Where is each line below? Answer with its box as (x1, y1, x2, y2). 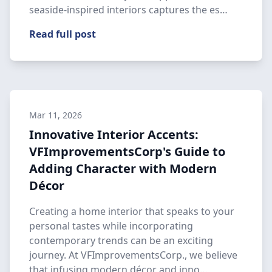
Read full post (29, 27, 96, 41)
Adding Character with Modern (29, 160, 217, 177)
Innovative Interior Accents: (29, 126, 199, 143)
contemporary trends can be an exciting (29, 234, 213, 247)
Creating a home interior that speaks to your (29, 205, 234, 218)
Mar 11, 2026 (29, 109, 82, 121)
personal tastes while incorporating (29, 219, 193, 233)
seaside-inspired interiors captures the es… (29, 3, 228, 16)
